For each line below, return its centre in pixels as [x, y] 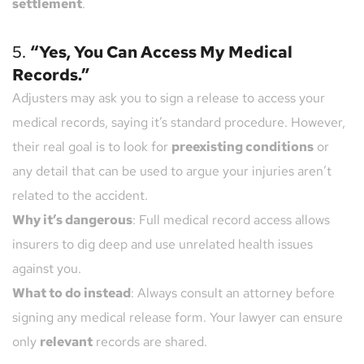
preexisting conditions [243, 147]
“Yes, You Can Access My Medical [161, 52]
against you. [47, 269]
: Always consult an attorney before [233, 293]
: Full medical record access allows [231, 220]
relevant [66, 342]
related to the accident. [80, 196]
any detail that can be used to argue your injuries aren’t [172, 171]
